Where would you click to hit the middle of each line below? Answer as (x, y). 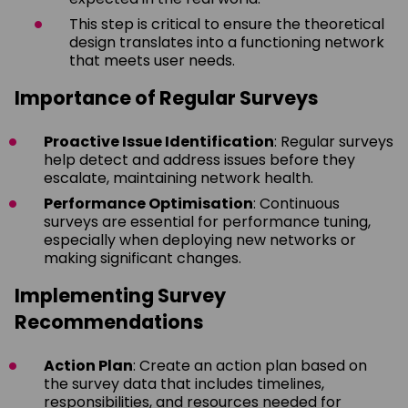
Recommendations (109, 321)
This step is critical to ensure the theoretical (227, 24)
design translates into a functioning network (227, 42)
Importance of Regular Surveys (167, 97)
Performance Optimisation (148, 203)
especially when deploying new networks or (200, 240)
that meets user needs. (152, 60)
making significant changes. (143, 258)
